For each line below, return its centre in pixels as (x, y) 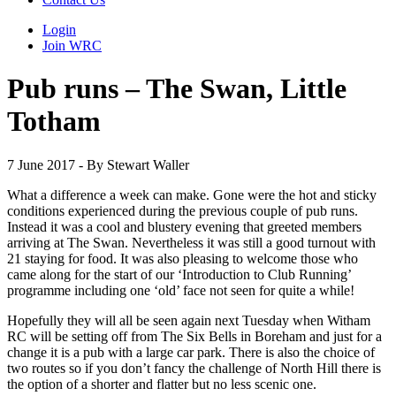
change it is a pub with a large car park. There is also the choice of (191, 352)
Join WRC (72, 46)
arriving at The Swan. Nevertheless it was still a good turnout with (191, 242)
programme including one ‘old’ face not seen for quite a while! (181, 290)
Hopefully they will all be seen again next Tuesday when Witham (189, 320)
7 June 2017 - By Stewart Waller (98, 164)
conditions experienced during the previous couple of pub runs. (183, 210)
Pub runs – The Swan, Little (177, 89)
